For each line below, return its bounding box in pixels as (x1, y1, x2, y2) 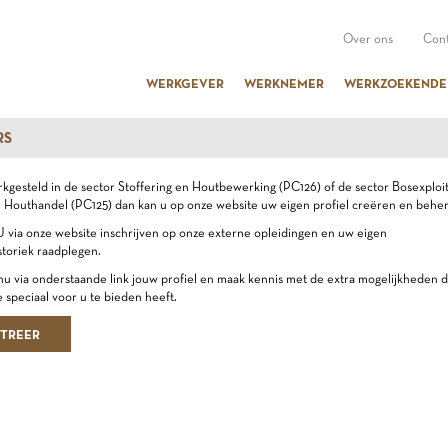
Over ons (343, 31, 393, 46)
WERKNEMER (244, 75, 324, 91)
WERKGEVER (146, 75, 224, 91)
